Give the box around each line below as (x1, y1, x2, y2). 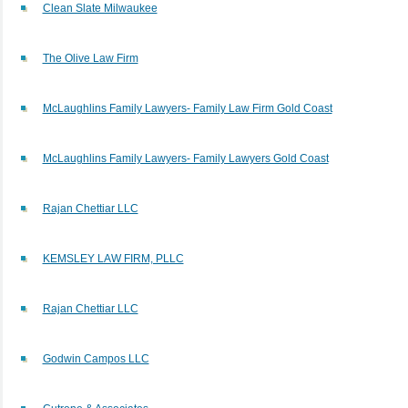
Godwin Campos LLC (42, 352, 149, 365)
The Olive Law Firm (42, 51, 138, 65)
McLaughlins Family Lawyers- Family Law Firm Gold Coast (42, 101, 332, 115)
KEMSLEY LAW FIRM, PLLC (42, 251, 184, 265)
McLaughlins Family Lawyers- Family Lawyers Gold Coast (42, 151, 329, 165)
